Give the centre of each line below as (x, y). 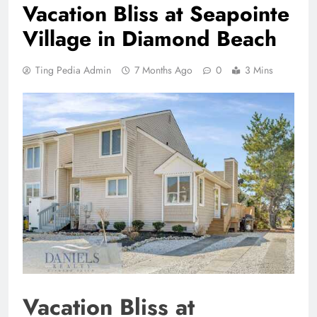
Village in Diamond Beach (150, 38)
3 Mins (259, 70)
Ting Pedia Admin (73, 70)
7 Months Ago (163, 70)
